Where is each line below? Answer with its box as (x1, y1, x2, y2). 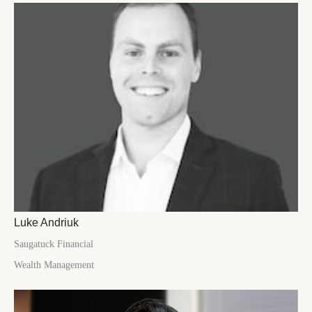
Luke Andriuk (14, 215, 79, 228)
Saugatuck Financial (14, 238, 93, 249)
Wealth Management (14, 259, 94, 270)
